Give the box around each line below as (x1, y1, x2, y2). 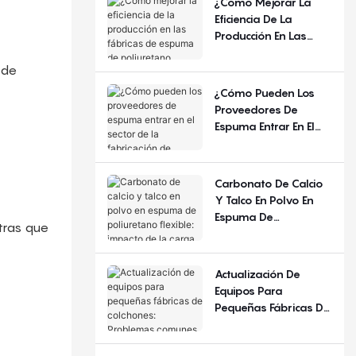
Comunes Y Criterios (214, 333, 323, 347)
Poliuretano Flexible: (214, 226, 320, 240)
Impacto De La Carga (214, 242, 325, 257)
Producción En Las (214, 28, 307, 42)
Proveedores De (214, 102, 298, 116)
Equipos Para (214, 283, 283, 297)
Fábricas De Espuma (214, 44, 319, 59)
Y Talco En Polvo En (214, 192, 314, 207)
